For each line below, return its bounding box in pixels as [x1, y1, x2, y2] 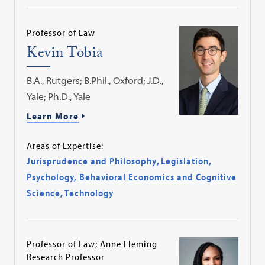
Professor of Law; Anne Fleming [27, 238, 158, 250]
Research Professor [27, 251, 105, 263]
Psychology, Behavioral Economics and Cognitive [27, 171, 237, 183]
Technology [64, 187, 114, 199]
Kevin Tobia [27, 41, 104, 67]
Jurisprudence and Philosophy [27, 155, 157, 167]
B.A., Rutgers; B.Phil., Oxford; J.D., [27, 74, 164, 86]
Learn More [27, 109, 79, 122]
